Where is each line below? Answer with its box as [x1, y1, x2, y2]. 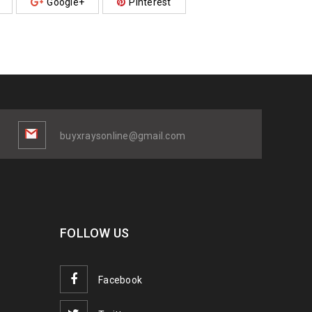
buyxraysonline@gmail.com [60, 130, 185, 141]
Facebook [98, 274, 142, 286]
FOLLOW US [60, 225, 130, 240]
